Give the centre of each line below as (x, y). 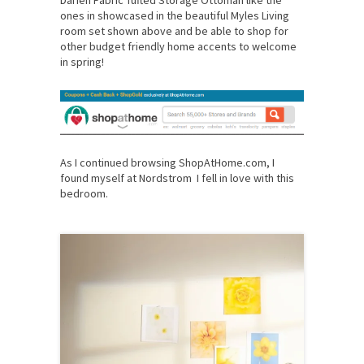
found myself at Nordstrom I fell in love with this (177, 178)
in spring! (82, 61)
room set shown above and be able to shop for (174, 30)
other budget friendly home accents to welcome (178, 46)
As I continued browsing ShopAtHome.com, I (167, 162)
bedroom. (84, 193)
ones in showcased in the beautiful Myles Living (175, 15)
